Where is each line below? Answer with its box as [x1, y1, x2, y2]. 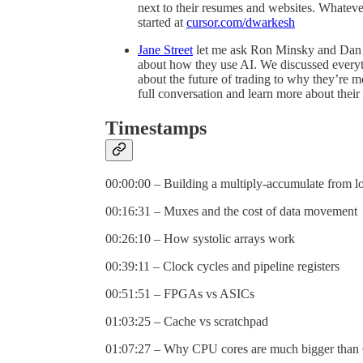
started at [138, 15, 186, 29]
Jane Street [138, 42, 193, 57]
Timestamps [105, 117, 207, 139]
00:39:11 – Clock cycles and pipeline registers [105, 259, 340, 274]
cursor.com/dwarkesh [186, 15, 295, 29]
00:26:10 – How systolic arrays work [105, 232, 295, 246]
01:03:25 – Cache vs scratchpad [105, 314, 268, 329]
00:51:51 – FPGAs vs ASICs [105, 287, 254, 301]
